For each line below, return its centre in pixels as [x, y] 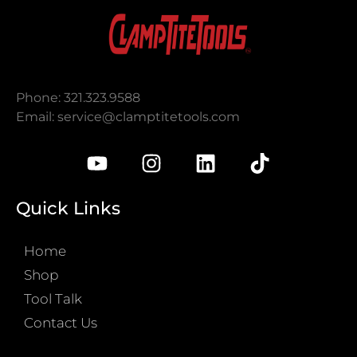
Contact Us [61, 323]
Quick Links [68, 209]
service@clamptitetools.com [149, 117]
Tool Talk [53, 299]
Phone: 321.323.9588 [78, 98]
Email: [37, 117]
